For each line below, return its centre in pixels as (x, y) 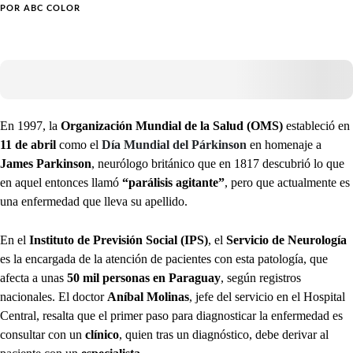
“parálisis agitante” (173, 183)
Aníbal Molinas (148, 297)
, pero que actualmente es (287, 183)
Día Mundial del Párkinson (173, 145)
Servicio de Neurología (286, 240)
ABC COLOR (52, 9)
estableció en (318, 126)
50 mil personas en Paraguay (144, 278)
